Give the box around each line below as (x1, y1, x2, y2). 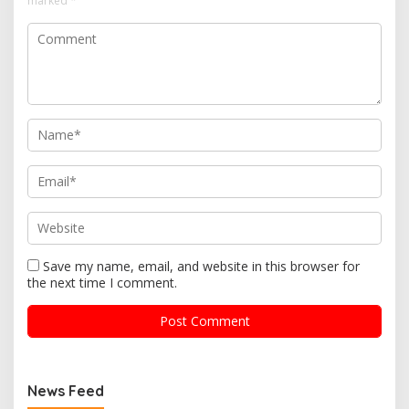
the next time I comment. (27, 274, 177, 292)
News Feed (27, 382, 104, 401)
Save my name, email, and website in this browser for (43, 257, 360, 276)
